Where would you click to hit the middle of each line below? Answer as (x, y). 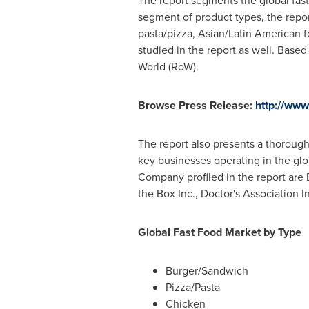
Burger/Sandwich (207, 271)
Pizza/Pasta (192, 287)
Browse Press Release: (195, 105)
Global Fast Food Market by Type (219, 232)
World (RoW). (168, 67)
